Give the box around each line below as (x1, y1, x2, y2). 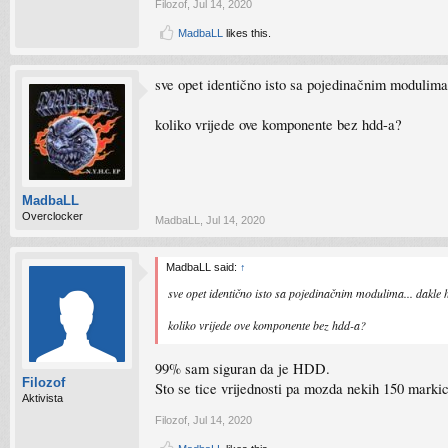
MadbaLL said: (166, 261, 240, 273)
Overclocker (22, 210, 83, 222)
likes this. (223, 27, 271, 39)
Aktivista (22, 392, 63, 404)
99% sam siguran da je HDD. (155, 358, 330, 378)
